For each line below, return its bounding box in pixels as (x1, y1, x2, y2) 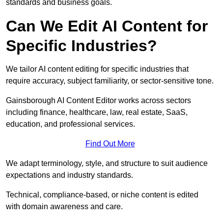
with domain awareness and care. (6, 202, 123, 211)
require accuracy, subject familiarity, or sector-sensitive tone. (6, 77, 214, 85)
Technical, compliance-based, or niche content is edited (6, 191, 198, 199)
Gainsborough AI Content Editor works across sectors (6, 96, 191, 105)
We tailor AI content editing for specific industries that (6, 65, 189, 74)
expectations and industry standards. (6, 171, 133, 180)
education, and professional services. (6, 120, 135, 129)
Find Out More (85, 139, 135, 148)
